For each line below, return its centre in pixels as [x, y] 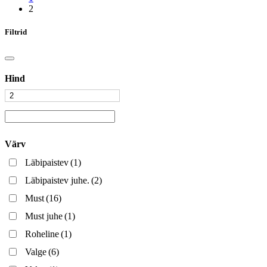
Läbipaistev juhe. [57, 180]
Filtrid [16, 32]
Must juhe [44, 216]
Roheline [42, 234]
